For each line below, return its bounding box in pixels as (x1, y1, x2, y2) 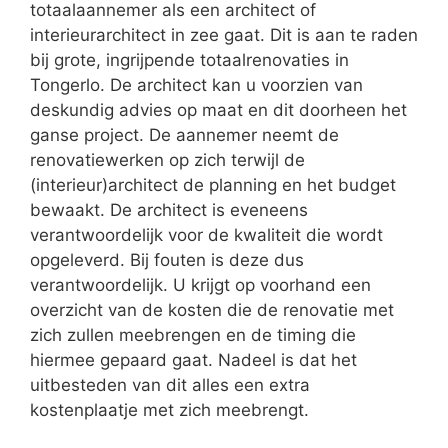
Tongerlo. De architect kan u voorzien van (30, 74, 363, 95)
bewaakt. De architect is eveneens (30, 199, 308, 220)
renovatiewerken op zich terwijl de (30, 149, 305, 170)
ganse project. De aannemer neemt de (30, 124, 339, 145)
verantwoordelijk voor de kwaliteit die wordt (30, 224, 383, 245)
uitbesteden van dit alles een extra (30, 374, 310, 395)
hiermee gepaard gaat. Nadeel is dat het (30, 349, 357, 370)
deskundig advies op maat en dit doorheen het (30, 99, 407, 120)
